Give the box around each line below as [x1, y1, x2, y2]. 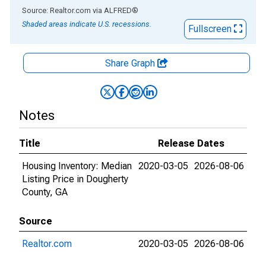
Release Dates [158, 138, 224, 149]
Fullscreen [188, 23, 234, 34]
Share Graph [105, 58, 157, 69]
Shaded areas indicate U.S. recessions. [22, 20, 151, 28]
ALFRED [104, 6, 132, 15]
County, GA [22, 186, 68, 198]
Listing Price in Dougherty [22, 173, 128, 185]
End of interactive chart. [10, 4, 107, 15]
